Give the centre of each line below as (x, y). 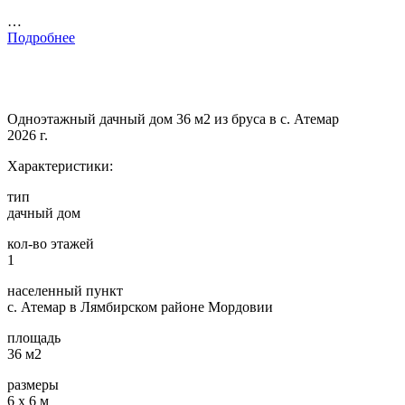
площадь (34, 338)
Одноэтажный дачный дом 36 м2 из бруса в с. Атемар (173, 119)
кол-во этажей (51, 244)
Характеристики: (60, 166)
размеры (33, 385)
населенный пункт (65, 291)
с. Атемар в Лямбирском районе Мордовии (140, 307)
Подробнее (41, 38)
